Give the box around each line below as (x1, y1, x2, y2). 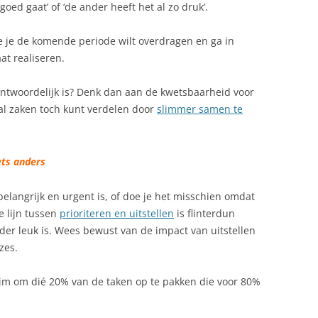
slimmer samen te (157, 102, 243, 116)
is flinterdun (174, 207, 235, 220)
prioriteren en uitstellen (60, 207, 174, 220)
